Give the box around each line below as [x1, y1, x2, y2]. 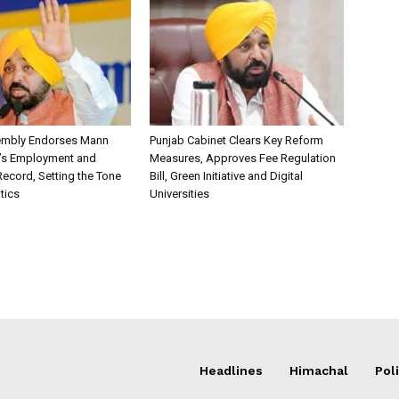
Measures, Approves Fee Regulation [150, 151, 336, 165]
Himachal [289, 362, 348, 378]
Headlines [199, 362, 263, 378]
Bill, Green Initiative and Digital [150, 168, 303, 183]
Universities [150, 186, 209, 200]
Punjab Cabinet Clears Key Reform [150, 133, 323, 147]
